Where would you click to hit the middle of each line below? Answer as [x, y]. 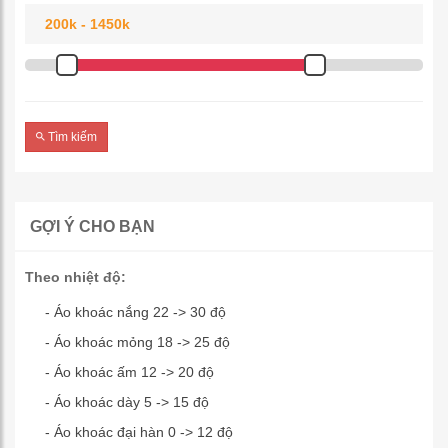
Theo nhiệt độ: [75, 276]
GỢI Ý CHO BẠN [92, 226]
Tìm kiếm [71, 136]
